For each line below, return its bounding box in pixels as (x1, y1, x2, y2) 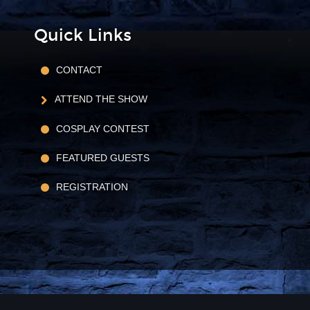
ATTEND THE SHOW (55, 93, 147, 105)
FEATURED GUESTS (56, 152, 149, 163)
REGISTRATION (56, 181, 128, 193)
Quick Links (34, 26, 131, 45)
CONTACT (56, 64, 102, 75)
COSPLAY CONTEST (56, 122, 149, 134)
